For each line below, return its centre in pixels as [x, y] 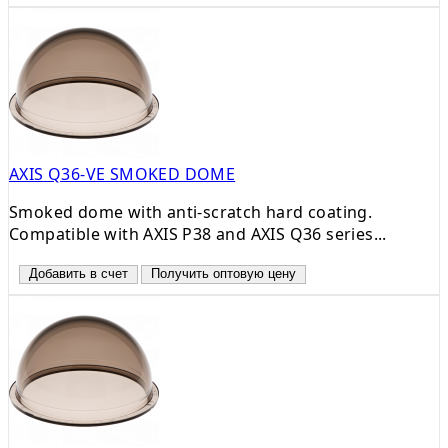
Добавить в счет [78, 273]
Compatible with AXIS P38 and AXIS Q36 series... [198, 233]
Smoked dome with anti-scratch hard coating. [191, 211]
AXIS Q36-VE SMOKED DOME [122, 173]
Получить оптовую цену [223, 273]
